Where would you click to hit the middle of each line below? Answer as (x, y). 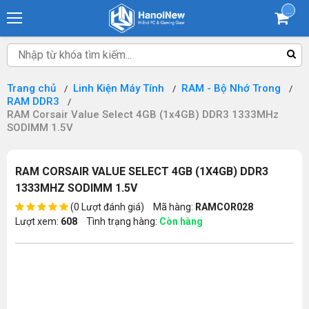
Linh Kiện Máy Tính (120, 88)
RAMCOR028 (224, 207)
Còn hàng (181, 221)
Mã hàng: (173, 207)
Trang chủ (31, 88)
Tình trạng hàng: (123, 221)
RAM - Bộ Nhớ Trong (232, 88)
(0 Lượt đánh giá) (107, 207)
